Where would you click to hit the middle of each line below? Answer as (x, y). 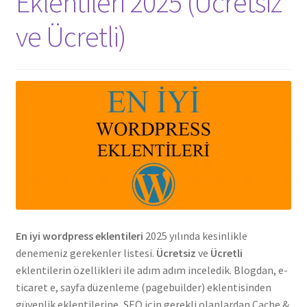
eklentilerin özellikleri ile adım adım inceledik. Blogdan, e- (151, 270)
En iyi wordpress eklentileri (79, 235)
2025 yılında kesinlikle (195, 235)
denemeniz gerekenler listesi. (86, 253)
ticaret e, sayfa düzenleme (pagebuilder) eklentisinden (143, 287)
